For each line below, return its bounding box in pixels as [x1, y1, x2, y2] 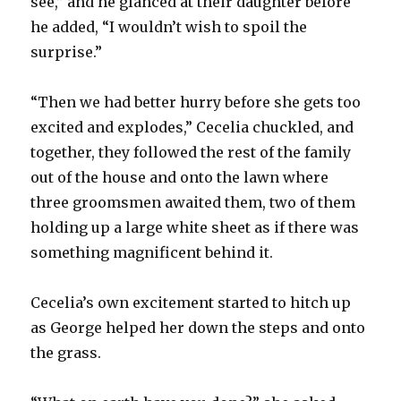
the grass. [30, 343, 102, 362]
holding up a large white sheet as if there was [30, 218, 360, 236]
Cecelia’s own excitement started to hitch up [30, 293, 352, 311]
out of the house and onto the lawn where [30, 167, 329, 186]
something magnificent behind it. [30, 243, 274, 261]
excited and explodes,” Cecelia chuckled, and [30, 117, 354, 136]
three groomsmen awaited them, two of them [30, 192, 356, 211]
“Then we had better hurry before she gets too [30, 92, 362, 111]
